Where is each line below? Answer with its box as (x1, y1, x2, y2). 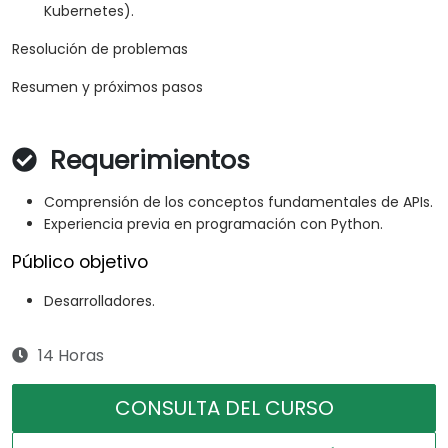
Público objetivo (12, 250, 148, 275)
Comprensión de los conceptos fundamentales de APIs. (44, 192, 433, 213)
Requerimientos (43, 143, 250, 179)
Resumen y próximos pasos (12, 77, 203, 98)
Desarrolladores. (44, 291, 155, 312)
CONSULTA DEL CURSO (114, 394, 334, 423)
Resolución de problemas (12, 39, 188, 60)
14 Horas (38, 344, 104, 368)
